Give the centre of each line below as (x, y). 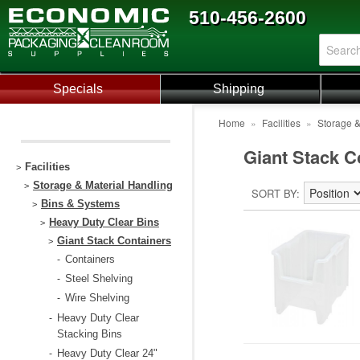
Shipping (238, 89)
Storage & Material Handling (102, 185)
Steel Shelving (98, 278)
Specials (78, 89)
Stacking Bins (89, 334)
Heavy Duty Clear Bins (104, 222)
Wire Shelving (97, 298)
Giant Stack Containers (114, 241)
